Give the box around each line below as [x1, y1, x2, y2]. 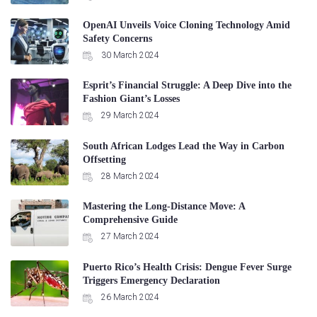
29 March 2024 [98, 110, 159, 121]
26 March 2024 [98, 292, 159, 302]
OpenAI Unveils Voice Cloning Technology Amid [82, 19, 290, 30]
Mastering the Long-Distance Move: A [82, 201, 245, 212]
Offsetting [82, 154, 126, 165]
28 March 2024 [98, 171, 159, 181]
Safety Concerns [82, 33, 152, 44]
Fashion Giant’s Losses [82, 93, 180, 105]
